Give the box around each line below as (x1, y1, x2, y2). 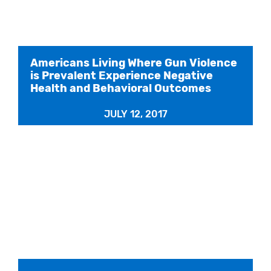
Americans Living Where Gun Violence (30, 56, 237, 70)
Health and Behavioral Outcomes (30, 81, 211, 95)
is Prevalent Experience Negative (30, 68, 213, 82)
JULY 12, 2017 (103, 108, 168, 120)
